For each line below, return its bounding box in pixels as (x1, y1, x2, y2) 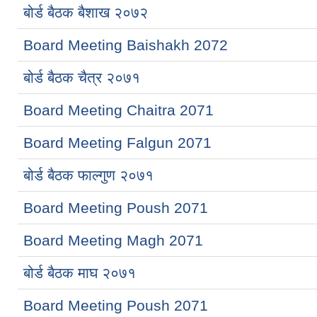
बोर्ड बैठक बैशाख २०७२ (23, 4, 148, 21)
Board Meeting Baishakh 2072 (23, 36, 228, 53)
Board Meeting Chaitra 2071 (23, 101, 214, 118)
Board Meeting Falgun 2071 (23, 134, 212, 151)
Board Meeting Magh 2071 (23, 231, 203, 248)
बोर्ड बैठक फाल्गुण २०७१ (23, 166, 154, 183)
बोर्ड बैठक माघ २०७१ (23, 264, 136, 281)
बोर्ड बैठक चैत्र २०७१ (23, 69, 140, 86)
